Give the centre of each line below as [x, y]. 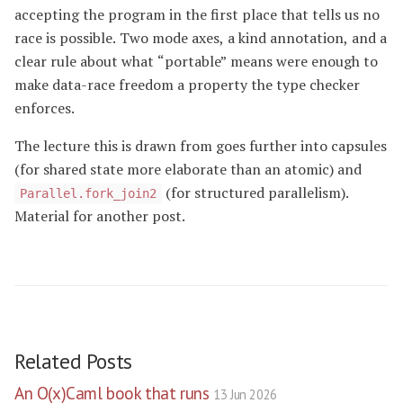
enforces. [45, 108]
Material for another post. [100, 216]
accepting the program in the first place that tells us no [197, 15]
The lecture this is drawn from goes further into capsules [201, 146]
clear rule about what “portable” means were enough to [196, 62]
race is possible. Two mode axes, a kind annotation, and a [201, 38]
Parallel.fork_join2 [88, 194]
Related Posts [73, 360]
